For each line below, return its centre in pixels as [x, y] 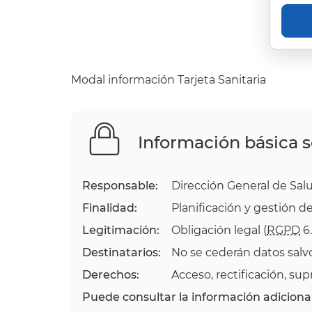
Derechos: [111, 275]
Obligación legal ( [219, 231]
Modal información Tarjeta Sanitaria [169, 80]
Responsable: [120, 186]
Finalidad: [110, 208]
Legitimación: [121, 231]
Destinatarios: [122, 253]
